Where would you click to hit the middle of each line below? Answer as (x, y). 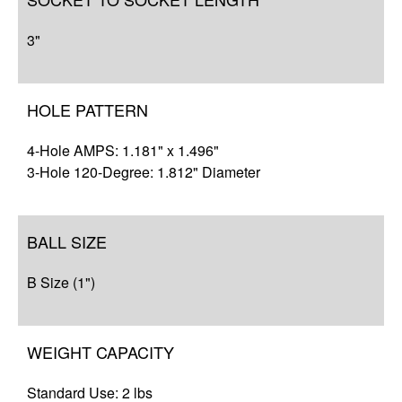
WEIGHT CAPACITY (100, 351)
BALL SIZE (67, 241)
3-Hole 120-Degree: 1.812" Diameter (144, 171)
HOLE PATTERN (87, 109)
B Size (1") (61, 282)
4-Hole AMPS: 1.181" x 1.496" (123, 150)
